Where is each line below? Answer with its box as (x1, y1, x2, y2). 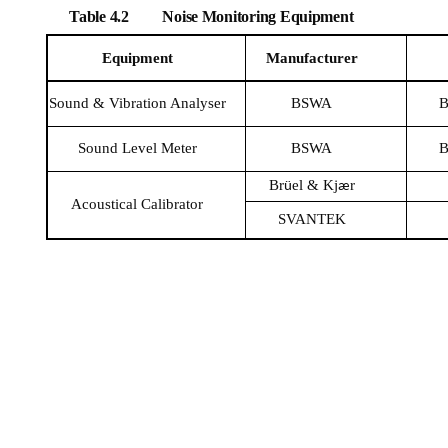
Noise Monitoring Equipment (162, 8, 354, 25)
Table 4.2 (69, 8, 129, 25)
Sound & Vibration (48, 95, 170, 111)
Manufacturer (265, 50, 358, 66)
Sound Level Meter (77, 140, 197, 156)
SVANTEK (277, 211, 346, 227)
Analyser (169, 95, 226, 111)
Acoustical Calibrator (71, 196, 204, 212)
